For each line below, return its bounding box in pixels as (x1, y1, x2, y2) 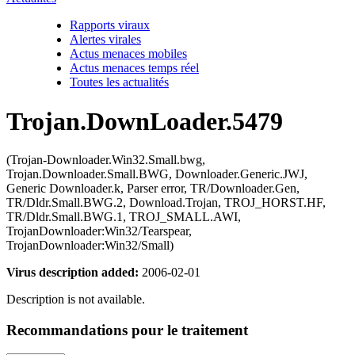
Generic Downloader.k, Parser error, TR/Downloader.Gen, (6, 181, 300, 195)
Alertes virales (70, 32, 141, 47)
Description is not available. (6, 292, 145, 306)
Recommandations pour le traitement (6, 321, 248, 338)
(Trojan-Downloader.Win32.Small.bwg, (6, 153, 205, 166)
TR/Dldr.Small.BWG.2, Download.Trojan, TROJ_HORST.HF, (6, 196, 326, 209)
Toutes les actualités (70, 75, 169, 90)
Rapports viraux (70, 18, 150, 32)
